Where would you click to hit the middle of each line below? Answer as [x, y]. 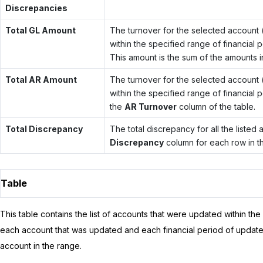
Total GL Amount [40, 30]
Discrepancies [36, 8]
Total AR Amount [41, 79]
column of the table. [216, 106]
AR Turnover [150, 106]
